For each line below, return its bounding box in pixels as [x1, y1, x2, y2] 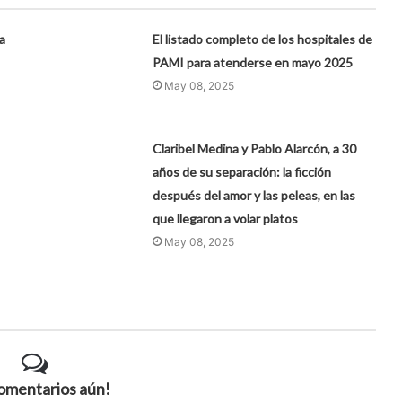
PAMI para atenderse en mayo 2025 [153, 54, 354, 70]
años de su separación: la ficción [153, 163, 332, 179]
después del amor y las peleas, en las [153, 187, 356, 203]
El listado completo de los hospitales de [153, 31, 373, 47]
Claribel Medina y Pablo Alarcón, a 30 [153, 140, 357, 156]
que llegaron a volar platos [153, 210, 299, 226]
